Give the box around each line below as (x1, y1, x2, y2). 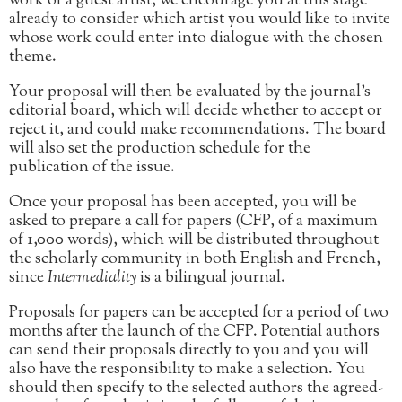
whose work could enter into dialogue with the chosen (9, 27, 383, 50)
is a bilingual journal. (136, 267, 285, 290)
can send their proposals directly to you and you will (9, 339, 369, 363)
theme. (9, 46, 57, 69)
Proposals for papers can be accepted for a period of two (9, 301, 389, 325)
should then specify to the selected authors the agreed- (9, 377, 383, 400)
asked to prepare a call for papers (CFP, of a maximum (9, 210, 378, 233)
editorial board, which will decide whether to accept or (9, 100, 382, 123)
